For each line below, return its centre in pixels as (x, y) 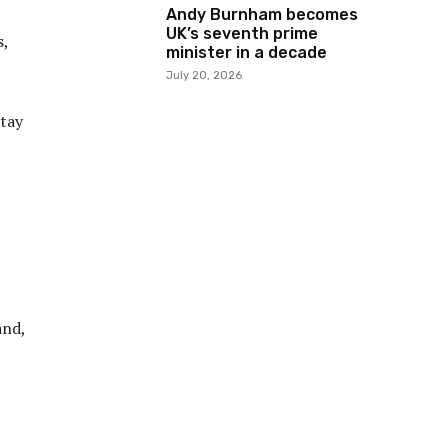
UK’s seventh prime (242, 33)
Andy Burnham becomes (262, 14)
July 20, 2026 (204, 75)
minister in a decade (246, 52)
